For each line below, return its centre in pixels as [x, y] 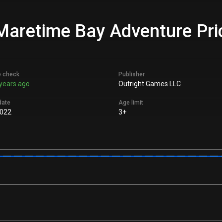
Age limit [131, 103]
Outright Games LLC [150, 84]
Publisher [132, 74]
